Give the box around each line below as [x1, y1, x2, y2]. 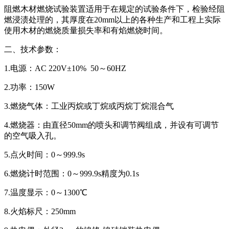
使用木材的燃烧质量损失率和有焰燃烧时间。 [4, 26, 168, 35]
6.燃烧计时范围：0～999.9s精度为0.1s [4, 169, 139, 178]
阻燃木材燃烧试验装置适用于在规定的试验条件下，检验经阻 [4, 4, 225, 13]
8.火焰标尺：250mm [4, 207, 76, 216]
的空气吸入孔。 [4, 131, 61, 140]
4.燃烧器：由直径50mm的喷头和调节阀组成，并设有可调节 [4, 120, 219, 129]
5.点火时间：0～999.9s [4, 150, 85, 159]
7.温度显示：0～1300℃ [4, 188, 87, 197]
